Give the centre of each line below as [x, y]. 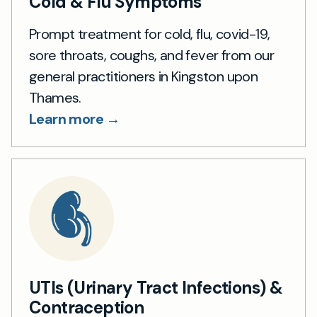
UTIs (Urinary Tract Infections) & [156, 288]
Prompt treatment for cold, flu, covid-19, [150, 34]
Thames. [55, 98]
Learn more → [75, 119]
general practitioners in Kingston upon [144, 76]
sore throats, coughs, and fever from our [151, 55]
